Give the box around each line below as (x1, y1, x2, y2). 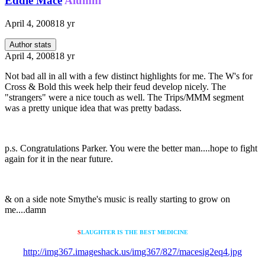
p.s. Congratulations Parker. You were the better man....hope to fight (5, 143, 257, 153)
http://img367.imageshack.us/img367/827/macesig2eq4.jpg (23, 246, 242, 257)
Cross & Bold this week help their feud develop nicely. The (5, 81, 226, 92)
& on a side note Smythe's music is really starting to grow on (5, 193, 230, 204)
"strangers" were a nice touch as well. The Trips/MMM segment (5, 92, 244, 102)
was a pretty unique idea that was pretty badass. (5, 102, 182, 113)
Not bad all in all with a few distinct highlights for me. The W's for (5, 70, 253, 81)
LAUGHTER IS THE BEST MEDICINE (80, 228, 188, 235)
